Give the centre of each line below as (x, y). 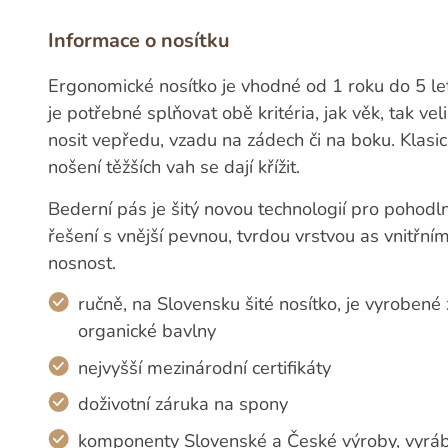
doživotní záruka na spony (183, 404)
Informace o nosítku (139, 41)
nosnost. (82, 262)
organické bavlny (147, 331)
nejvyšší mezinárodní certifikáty (205, 367)
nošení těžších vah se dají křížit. (174, 167)
